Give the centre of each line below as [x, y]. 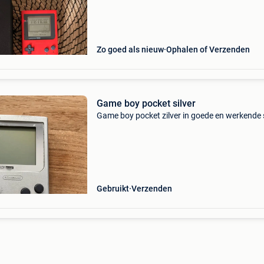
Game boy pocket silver [146, 103]
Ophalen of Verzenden [208, 49]
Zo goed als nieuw [130, 49]
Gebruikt [113, 189]
